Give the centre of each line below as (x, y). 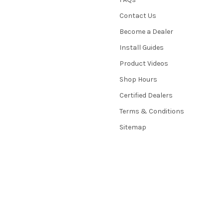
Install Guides (142, 47)
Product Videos (144, 63)
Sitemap (133, 127)
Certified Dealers (146, 95)
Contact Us (138, 15)
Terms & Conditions (152, 111)
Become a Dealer (146, 31)
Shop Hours (138, 79)
